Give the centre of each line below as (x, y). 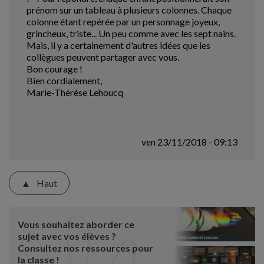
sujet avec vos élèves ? (67, 236)
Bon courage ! (55, 69)
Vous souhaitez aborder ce (76, 224)
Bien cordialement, (64, 80)
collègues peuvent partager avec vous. (103, 57)
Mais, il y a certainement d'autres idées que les (118, 45)
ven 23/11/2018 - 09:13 (189, 142)
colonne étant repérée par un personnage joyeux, (123, 22)
